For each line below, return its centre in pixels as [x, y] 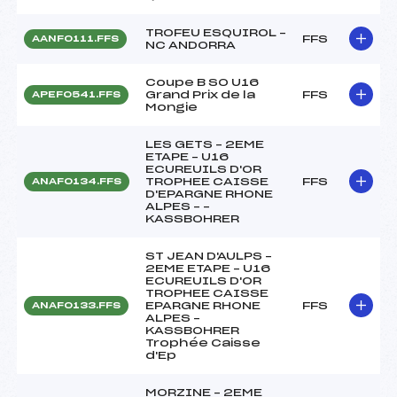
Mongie [171, 107]
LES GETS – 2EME [205, 144]
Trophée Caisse [203, 343]
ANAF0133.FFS [76, 305]
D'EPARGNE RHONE [209, 194]
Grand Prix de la [200, 94]
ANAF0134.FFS [77, 181]
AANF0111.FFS [75, 39]
